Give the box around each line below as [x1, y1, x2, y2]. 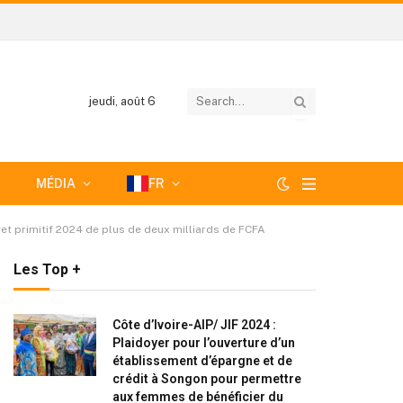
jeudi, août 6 [88, 94, 156, 108]
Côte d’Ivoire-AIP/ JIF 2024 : [112, 318, 276, 332]
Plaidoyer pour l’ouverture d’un [112, 336, 295, 350]
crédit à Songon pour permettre [112, 372, 301, 386]
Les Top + [13, 261, 81, 278]
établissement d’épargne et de [112, 354, 292, 368]
